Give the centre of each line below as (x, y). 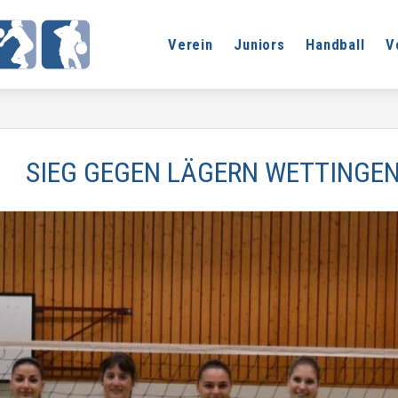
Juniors (259, 44)
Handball (335, 44)
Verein (191, 44)
